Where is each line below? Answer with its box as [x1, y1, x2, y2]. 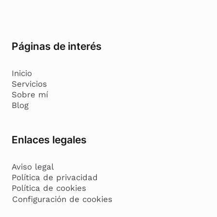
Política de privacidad [12, 172, 98, 183]
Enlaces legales [12, 133, 87, 146]
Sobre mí [12, 90, 48, 100]
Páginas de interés [12, 40, 102, 53]
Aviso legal [12, 162, 54, 172]
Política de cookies [12, 183, 86, 193]
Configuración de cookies [12, 194, 112, 204]
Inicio [12, 68, 32, 78]
